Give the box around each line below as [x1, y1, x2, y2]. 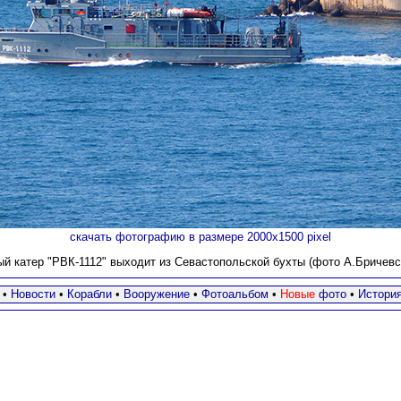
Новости [10, 287, 55, 301]
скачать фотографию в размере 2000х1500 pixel [70, 230, 331, 243]
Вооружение [123, 287, 190, 301]
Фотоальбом [200, 287, 269, 301]
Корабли [66, 287, 112, 301]
